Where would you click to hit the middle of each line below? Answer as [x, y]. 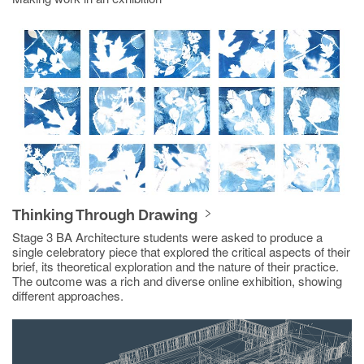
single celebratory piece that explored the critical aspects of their [181, 252]
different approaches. [68, 296]
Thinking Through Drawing [105, 215]
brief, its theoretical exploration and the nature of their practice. [175, 266]
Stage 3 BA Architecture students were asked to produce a [167, 237]
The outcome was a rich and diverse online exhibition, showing [177, 281]
